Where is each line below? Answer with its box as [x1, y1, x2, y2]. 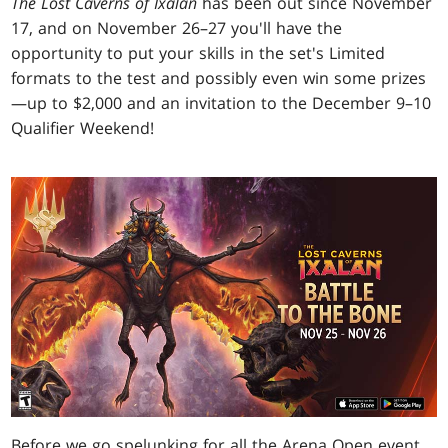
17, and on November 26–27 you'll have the [11, 17, 343, 40]
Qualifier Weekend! [11, 117, 155, 140]
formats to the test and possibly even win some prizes [11, 67, 427, 90]
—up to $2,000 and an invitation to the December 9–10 [11, 92, 432, 115]
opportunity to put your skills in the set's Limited [11, 42, 386, 65]
